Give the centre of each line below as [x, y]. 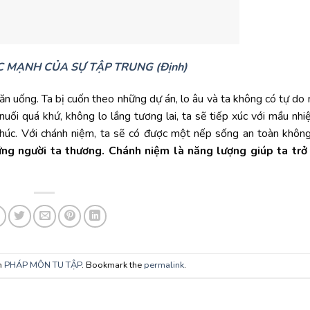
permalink [164, 265]
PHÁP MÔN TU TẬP [43, 265]
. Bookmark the [112, 265]
